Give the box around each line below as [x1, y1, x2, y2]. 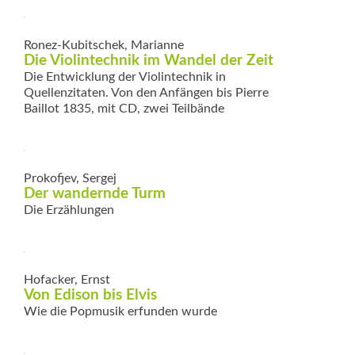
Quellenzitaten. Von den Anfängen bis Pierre [24, 86, 269, 99]
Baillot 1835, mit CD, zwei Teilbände [24, 101, 224, 115]
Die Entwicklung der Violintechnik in [24, 70, 226, 83]
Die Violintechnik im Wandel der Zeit [24, 52, 273, 68]
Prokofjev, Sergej [24, 171, 116, 185]
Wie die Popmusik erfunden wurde [24, 304, 217, 318]
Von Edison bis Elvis [24, 287, 157, 303]
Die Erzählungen [24, 203, 114, 216]
